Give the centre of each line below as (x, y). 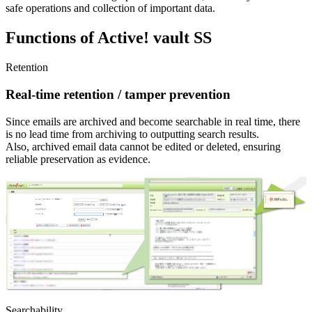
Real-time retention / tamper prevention (118, 95)
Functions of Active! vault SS (109, 38)
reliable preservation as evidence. (78, 159)
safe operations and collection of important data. (110, 8)
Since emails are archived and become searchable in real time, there (153, 121)
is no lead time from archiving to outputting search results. (132, 134)
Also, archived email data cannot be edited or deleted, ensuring (143, 146)
